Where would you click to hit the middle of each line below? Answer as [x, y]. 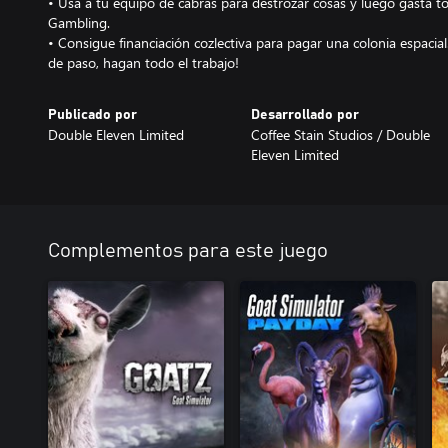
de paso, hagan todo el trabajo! [143, 62]
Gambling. [79, 22]
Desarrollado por [304, 115]
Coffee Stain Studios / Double [340, 134]
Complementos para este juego [188, 251]
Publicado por [92, 115]
